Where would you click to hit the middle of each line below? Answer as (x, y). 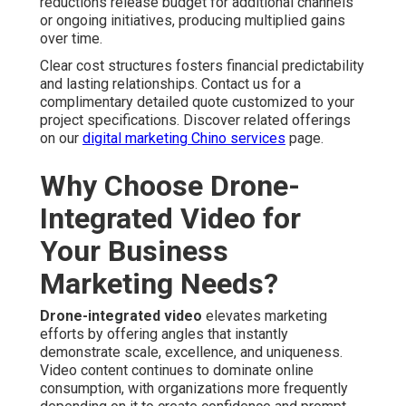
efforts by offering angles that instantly (164, 334)
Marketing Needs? (159, 284)
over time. (71, 39)
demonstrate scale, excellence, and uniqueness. (191, 353)
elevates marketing (265, 316)
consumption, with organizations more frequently (194, 389)
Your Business (134, 251)
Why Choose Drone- (170, 186)
